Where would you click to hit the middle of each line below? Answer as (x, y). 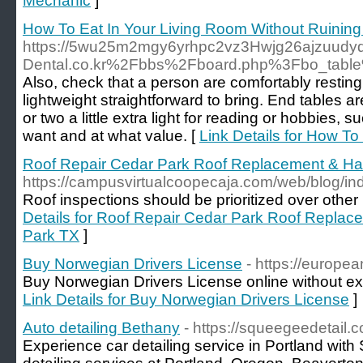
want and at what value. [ (111, 136)
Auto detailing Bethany (101, 328)
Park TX (51, 235)
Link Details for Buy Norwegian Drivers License (186, 299)
